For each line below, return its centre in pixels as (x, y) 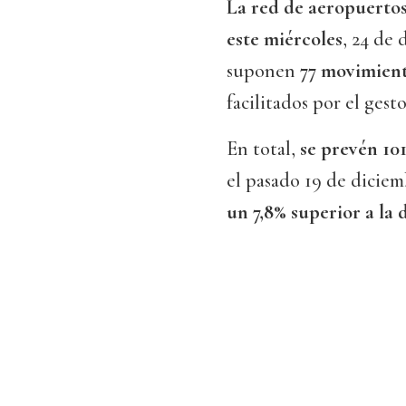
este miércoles (285, 39)
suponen (263, 71)
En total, (263, 149)
